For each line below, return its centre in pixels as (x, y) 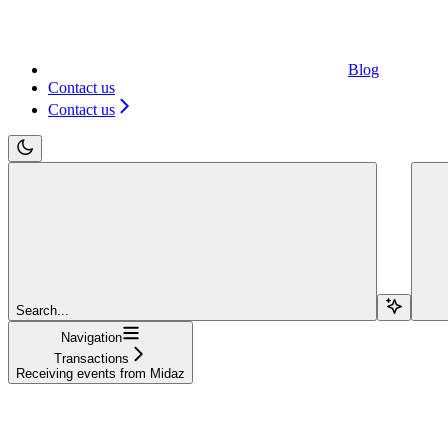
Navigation (91, 337)
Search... (42, 310)
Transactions (91, 358)
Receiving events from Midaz (100, 373)
